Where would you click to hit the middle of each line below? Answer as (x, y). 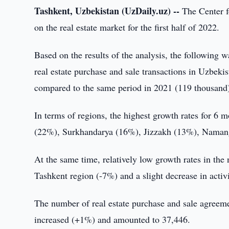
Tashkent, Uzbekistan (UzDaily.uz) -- (107, 11)
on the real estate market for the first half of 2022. (127, 27)
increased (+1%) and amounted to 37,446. (112, 219)
